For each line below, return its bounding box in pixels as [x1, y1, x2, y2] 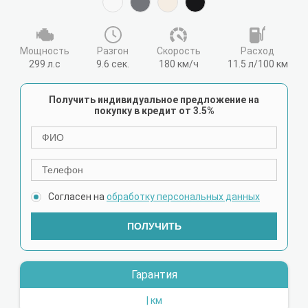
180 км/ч [158, 58, 199, 69]
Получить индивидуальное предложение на [49, 94, 259, 105]
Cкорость [156, 45, 201, 56]
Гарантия [131, 268, 177, 281]
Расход [241, 45, 275, 56]
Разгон [97, 45, 129, 56]
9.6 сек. [96, 58, 130, 69]
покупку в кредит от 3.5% [93, 105, 214, 116]
